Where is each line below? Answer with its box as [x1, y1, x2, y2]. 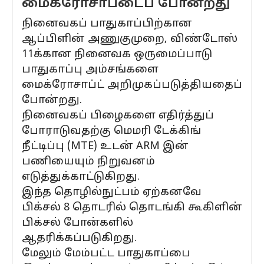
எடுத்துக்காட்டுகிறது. [22, 170, 140, 184]
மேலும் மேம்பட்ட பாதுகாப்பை [22, 247, 190, 260]
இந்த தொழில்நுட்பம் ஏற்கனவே [22, 186, 202, 199]
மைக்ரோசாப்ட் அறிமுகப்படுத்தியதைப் [22, 78, 242, 92]
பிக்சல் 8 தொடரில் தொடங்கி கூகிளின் [22, 201, 242, 214]
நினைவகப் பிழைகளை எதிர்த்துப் [22, 109, 214, 123]
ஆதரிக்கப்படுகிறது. [22, 232, 137, 245]
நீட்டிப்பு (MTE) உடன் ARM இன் [22, 140, 189, 153]
